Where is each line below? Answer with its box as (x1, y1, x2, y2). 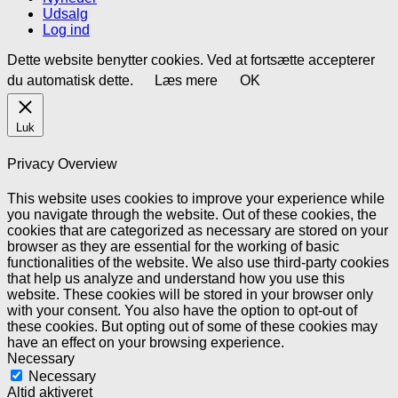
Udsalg (43, 6, 88, 22)
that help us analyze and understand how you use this (7, 270, 345, 286)
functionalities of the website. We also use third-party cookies (7, 254, 389, 270)
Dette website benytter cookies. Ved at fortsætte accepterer (7, 52, 375, 68)
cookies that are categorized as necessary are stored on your (7, 222, 388, 238)
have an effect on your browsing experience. (7, 334, 284, 350)
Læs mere (155, 73, 218, 89)
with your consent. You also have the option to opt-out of (7, 302, 357, 318)
